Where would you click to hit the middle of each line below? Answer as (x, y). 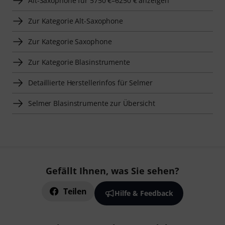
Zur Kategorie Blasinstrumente (79, 62)
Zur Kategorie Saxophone (70, 42)
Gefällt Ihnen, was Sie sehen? (113, 171)
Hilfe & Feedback (144, 193)
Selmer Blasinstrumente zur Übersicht (92, 103)
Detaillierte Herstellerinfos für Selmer (90, 83)
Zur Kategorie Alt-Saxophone (76, 21)
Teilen (75, 192)
